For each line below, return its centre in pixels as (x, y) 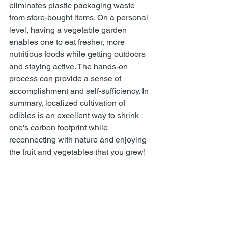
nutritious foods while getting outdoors (78, 54)
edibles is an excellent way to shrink (75, 115)
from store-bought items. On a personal (80, 18)
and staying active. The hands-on (69, 66)
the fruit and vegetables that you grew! (77, 152)
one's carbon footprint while (60, 127)
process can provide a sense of (66, 79)
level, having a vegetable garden (69, 30)
